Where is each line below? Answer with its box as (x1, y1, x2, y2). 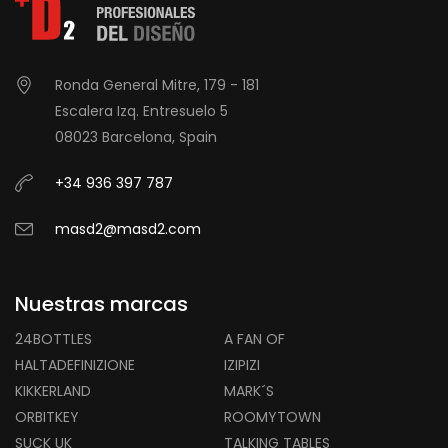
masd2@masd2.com (55, 219, 201, 239)
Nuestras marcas (15, 290, 188, 318)
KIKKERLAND (15, 381, 91, 401)
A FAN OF (224, 329, 285, 349)
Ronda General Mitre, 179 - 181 (55, 75, 259, 95)
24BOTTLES (15, 329, 92, 349)
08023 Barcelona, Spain (55, 127, 217, 147)
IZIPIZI (224, 355, 260, 375)
